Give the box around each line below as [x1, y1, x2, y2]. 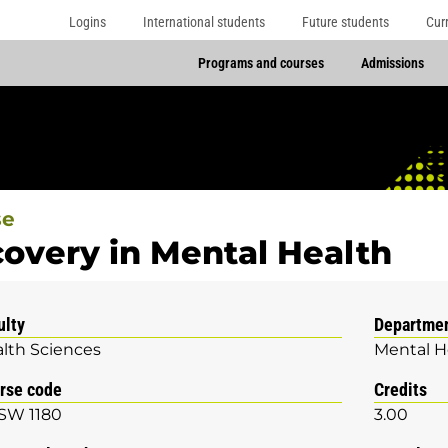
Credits [374, 378, 427, 400]
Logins [69, 13, 107, 30]
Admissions [360, 55, 424, 72]
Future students [301, 13, 389, 30]
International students [143, 13, 266, 30]
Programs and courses [197, 55, 324, 72]
